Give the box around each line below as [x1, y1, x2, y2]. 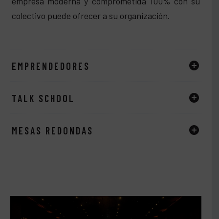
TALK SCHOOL [12, 92, 75, 105]
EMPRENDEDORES [12, 60, 90, 72]
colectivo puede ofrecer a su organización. [12, 10, 170, 22]
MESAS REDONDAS [12, 125, 93, 136]
